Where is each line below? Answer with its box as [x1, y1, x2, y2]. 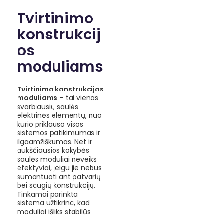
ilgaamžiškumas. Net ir [17, 136, 92, 146]
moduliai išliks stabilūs [17, 206, 91, 217]
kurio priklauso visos [17, 119, 83, 129]
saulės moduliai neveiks [17, 154, 97, 164]
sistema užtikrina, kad [17, 198, 90, 208]
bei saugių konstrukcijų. [17, 180, 95, 190]
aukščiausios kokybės [17, 145, 89, 155]
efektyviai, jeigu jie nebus [17, 163, 102, 173]
